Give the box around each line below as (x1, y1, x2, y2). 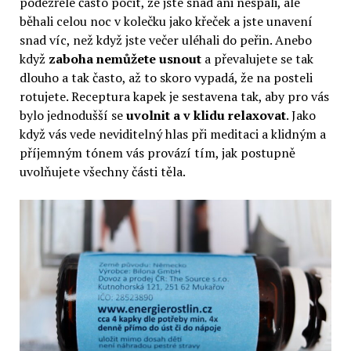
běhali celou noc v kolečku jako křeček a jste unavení (19, 12, 313, 30)
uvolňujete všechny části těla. (19, 162, 186, 180)
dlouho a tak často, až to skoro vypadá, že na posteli (19, 68, 313, 86)
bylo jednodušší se (19, 106, 126, 124)
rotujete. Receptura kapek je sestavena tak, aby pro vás (19, 87, 329, 105)
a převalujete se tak (201, 49, 313, 67)
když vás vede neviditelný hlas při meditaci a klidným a (19, 125, 326, 143)
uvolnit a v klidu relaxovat (125, 106, 286, 124)
